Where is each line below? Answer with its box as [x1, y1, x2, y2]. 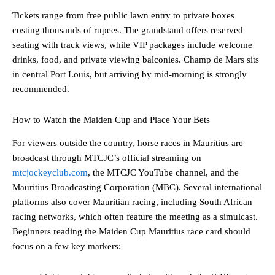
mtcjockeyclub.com [12, 168, 88, 178]
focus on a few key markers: [12, 241, 121, 252]
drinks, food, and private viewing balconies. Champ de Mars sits [12, 55, 259, 65]
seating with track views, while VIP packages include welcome [12, 40, 252, 50]
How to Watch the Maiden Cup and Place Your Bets [12, 114, 210, 125]
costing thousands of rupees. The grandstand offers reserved [12, 25, 243, 36]
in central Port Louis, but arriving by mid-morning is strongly [12, 69, 247, 80]
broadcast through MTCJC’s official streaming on [12, 153, 201, 163]
